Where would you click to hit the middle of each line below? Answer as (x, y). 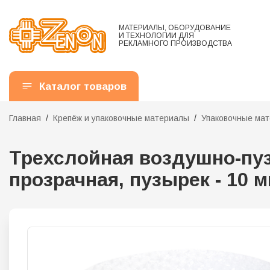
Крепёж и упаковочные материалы (121, 118)
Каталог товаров (83, 86)
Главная (25, 118)
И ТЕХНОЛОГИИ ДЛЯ (156, 35)
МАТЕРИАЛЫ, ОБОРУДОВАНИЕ (175, 27)
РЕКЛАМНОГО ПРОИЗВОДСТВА (175, 43)
